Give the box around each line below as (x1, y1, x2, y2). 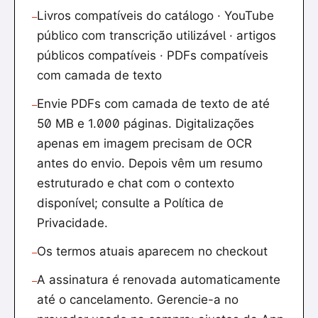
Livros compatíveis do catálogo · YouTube (37, 9, 274, 23)
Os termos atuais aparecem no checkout (37, 244, 268, 259)
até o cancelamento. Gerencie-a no (37, 292, 238, 307)
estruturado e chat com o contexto (37, 176, 234, 191)
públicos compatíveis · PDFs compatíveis (37, 48, 268, 63)
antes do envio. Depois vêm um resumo (37, 156, 263, 171)
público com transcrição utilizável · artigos (37, 28, 276, 43)
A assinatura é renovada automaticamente (37, 273, 280, 287)
